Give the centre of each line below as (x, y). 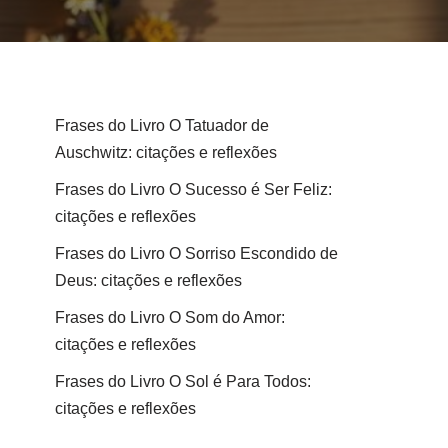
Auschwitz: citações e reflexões (166, 152)
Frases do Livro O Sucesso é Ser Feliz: (193, 189)
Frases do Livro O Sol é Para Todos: (183, 381)
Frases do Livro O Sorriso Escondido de (196, 253)
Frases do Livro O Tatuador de (162, 125)
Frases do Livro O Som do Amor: (170, 317)
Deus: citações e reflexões (148, 280)
